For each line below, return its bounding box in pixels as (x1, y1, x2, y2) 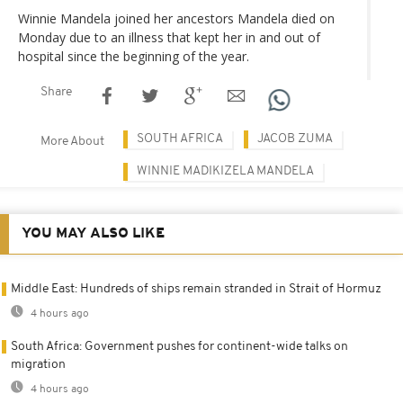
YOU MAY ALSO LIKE (22, 226, 165, 241)
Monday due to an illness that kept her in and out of (18, 28, 320, 46)
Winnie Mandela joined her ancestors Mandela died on (18, 9, 335, 27)
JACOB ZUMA (257, 131, 333, 146)
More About (40, 134, 104, 148)
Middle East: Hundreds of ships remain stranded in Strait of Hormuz (11, 282, 381, 296)
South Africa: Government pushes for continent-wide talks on (11, 339, 348, 354)
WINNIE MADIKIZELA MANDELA (137, 164, 314, 178)
